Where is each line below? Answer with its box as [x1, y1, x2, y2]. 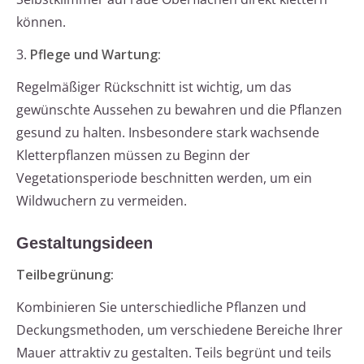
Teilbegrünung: [16, 266, 114, 284]
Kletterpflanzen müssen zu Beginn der [16, 146, 250, 165]
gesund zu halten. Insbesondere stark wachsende [16, 123, 319, 142]
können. [16, 13, 66, 32]
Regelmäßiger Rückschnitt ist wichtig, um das [16, 78, 292, 97]
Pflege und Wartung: [30, 45, 161, 64]
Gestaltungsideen [16, 234, 153, 253]
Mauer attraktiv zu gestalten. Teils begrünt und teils [16, 344, 331, 362]
